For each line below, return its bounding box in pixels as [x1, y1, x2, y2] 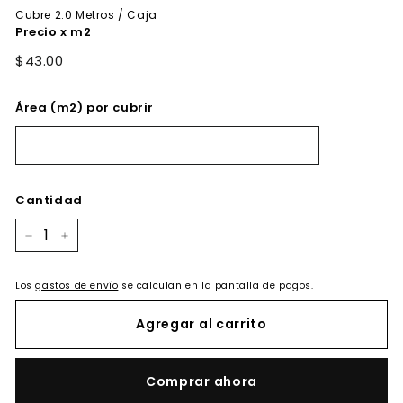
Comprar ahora [145, 372, 258, 390]
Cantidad [15, 192, 83, 209]
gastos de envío [35, 279, 119, 292]
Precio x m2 [15, 23, 92, 40]
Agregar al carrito [136, 315, 267, 333]
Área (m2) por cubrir [15, 99, 154, 116]
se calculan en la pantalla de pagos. [118, 279, 314, 292]
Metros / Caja [72, 7, 157, 22]
